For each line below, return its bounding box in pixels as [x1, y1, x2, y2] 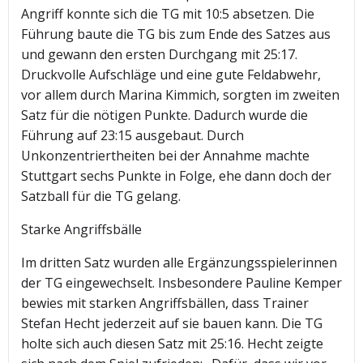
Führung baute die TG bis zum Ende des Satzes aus [21, 25, 331, 44]
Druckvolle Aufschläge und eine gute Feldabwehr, [21, 66, 321, 84]
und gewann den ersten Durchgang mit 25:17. [21, 45, 297, 64]
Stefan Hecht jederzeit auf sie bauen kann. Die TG [21, 314, 322, 333]
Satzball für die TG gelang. [21, 187, 181, 206]
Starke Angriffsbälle [21, 220, 142, 239]
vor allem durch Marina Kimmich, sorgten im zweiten [21, 86, 340, 105]
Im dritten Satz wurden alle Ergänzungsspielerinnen [21, 254, 337, 272]
